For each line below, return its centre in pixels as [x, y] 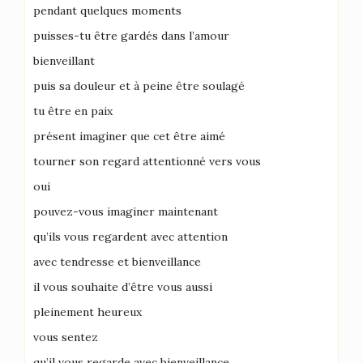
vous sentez [66, 337]
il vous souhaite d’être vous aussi [123, 287]
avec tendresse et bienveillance [117, 262]
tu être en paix [73, 111]
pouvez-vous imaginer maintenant [126, 211]
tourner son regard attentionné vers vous [147, 161]
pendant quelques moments [107, 11]
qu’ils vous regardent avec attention [130, 237]
